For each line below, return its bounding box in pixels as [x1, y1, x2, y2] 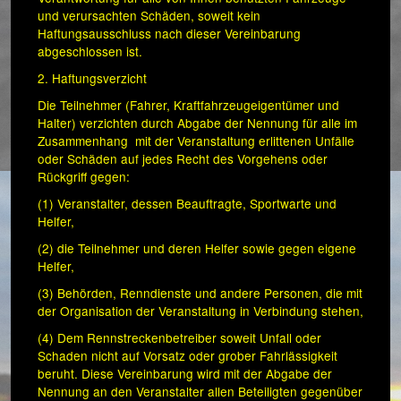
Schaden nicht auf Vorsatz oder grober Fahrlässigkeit [38, 346, 337, 365]
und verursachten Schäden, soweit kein [38, 6, 260, 25]
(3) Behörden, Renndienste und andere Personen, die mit [38, 284, 363, 303]
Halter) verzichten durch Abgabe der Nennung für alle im [38, 114, 357, 132]
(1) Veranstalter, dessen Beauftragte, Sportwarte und [38, 194, 337, 213]
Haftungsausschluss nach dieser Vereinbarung [38, 24, 301, 43]
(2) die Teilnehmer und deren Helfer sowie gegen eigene [38, 239, 356, 258]
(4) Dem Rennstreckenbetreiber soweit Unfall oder [38, 328, 321, 347]
